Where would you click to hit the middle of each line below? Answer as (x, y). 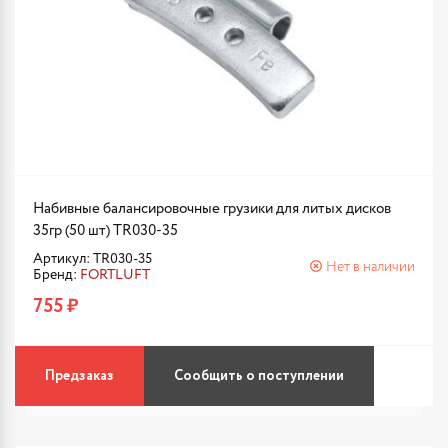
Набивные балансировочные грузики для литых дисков (212, 208)
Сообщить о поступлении (259, 376)
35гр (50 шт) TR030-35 (105, 230)
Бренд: (56, 275)
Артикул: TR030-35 (92, 259)
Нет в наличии (370, 267)
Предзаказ (79, 376)
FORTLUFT (115, 275)
